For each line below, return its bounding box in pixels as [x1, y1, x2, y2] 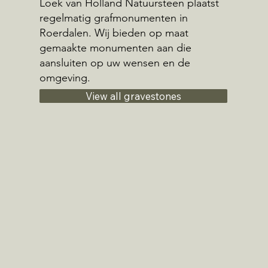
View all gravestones [85, 89, 181, 102]
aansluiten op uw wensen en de [39, 56, 190, 70]
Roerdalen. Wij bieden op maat [39, 26, 188, 40]
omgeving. [39, 71, 90, 85]
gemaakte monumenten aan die [39, 41, 191, 55]
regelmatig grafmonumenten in [39, 11, 188, 25]
